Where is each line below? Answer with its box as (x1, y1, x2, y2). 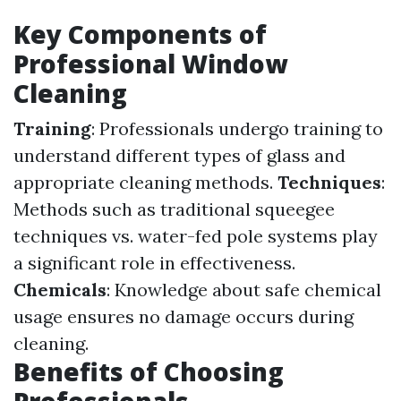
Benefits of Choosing (13, 354, 284, 388)
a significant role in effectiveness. (13, 252, 295, 274)
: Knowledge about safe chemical (107, 278, 381, 301)
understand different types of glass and (13, 144, 346, 166)
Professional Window (13, 47, 287, 81)
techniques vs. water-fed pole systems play (13, 225, 378, 247)
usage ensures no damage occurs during (13, 305, 354, 328)
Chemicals (13, 278, 107, 301)
